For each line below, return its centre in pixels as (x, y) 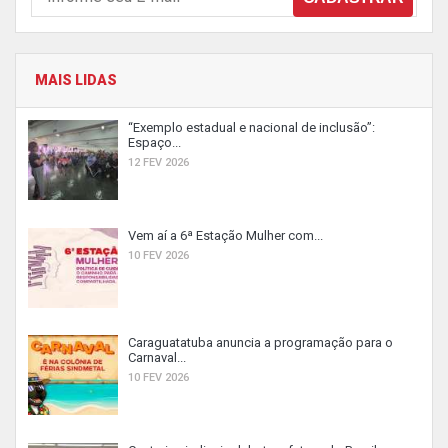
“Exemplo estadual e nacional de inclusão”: (251, 127)
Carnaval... (157, 357)
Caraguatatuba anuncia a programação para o (260, 342)
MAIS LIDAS (76, 80)
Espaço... (154, 142)
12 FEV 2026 (158, 162)
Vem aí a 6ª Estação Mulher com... (225, 235)
